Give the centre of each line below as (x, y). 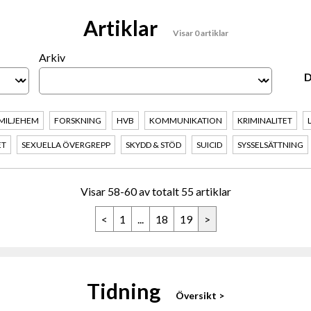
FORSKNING (78, 121)
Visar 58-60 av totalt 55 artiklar (155, 192)
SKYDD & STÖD (153, 145)
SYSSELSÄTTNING (270, 145)
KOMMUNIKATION (186, 121)
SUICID (209, 145)
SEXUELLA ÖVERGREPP (66, 145)
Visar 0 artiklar (200, 33)
